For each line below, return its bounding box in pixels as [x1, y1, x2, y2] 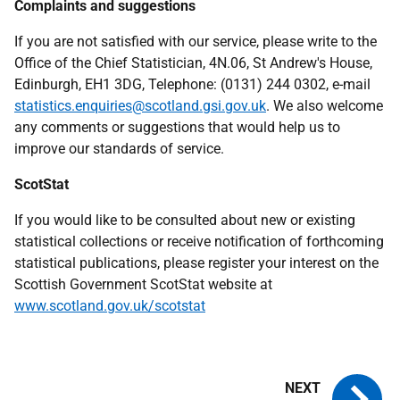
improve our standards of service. [14, 140, 224, 157]
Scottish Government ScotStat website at [14, 276, 272, 293]
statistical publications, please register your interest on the [14, 254, 379, 271]
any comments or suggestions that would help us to [14, 119, 340, 136]
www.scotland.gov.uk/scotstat [14, 297, 205, 314]
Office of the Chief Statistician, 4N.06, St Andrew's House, [14, 54, 372, 71]
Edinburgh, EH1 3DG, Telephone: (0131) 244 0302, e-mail [14, 76, 371, 93]
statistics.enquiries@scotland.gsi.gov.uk [14, 97, 266, 114]
